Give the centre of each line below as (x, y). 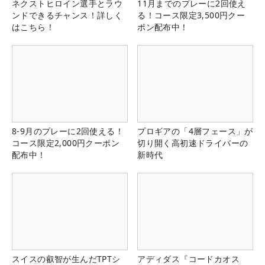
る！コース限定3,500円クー (191, 15)
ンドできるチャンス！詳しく (67, 15)
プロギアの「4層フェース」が (195, 131)
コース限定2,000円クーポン (66, 143)
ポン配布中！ (163, 27)
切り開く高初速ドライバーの (193, 143)
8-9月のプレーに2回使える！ (68, 131)
